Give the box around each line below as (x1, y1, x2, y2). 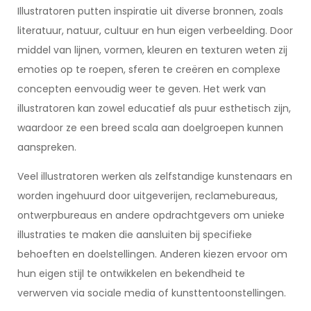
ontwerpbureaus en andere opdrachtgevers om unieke (17, 208, 285, 222)
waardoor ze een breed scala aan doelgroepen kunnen (17, 121, 283, 135)
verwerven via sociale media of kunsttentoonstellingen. (17, 286, 286, 300)
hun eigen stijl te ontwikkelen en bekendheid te (17, 267, 245, 280)
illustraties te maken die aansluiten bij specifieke (17, 228, 252, 242)
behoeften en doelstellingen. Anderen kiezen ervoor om (17, 247, 287, 261)
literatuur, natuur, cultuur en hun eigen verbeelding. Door (17, 24, 293, 37)
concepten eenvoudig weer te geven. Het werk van (17, 82, 266, 96)
